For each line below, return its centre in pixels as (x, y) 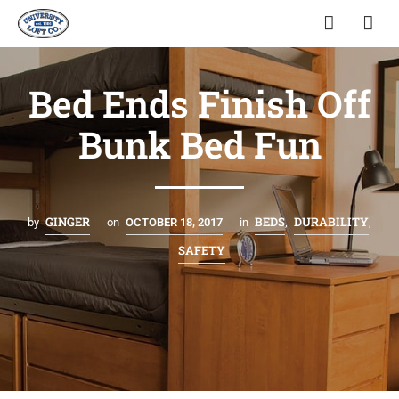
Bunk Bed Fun (199, 144)
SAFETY (201, 250)
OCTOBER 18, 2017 (174, 222)
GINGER (68, 221)
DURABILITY (331, 221)
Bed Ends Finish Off (199, 103)
